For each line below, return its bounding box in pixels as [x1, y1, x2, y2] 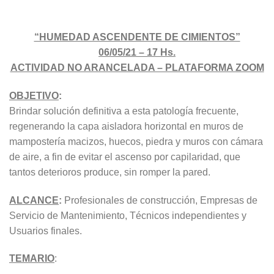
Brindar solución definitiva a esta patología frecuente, [9, 105, 239, 116]
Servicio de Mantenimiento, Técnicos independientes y [9, 210, 246, 221]
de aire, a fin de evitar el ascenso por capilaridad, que [9, 151, 240, 162]
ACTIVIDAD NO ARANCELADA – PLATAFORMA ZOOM [10, 62, 264, 73]
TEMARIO [9, 253, 54, 264]
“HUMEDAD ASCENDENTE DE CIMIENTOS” [34, 32, 240, 43]
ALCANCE [9, 194, 59, 206]
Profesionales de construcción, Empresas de [64, 194, 257, 206]
